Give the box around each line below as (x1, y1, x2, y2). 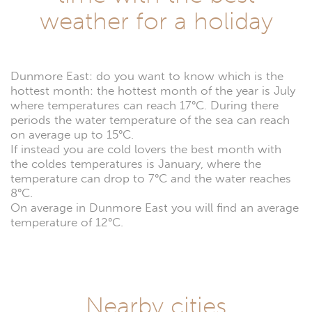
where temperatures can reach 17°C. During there (10, 97, 279, 113)
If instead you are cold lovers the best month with (10, 141, 281, 157)
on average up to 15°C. (10, 127, 134, 142)
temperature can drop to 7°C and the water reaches (10, 171, 291, 186)
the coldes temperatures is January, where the (10, 156, 261, 171)
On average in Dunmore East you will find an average (10, 200, 299, 215)
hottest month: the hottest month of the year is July (10, 83, 295, 98)
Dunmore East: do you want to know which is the (10, 68, 283, 84)
